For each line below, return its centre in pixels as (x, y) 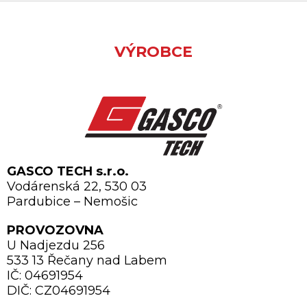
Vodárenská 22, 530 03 (77, 186)
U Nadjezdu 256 (56, 245)
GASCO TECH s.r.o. (68, 171)
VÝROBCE (153, 51)
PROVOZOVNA (55, 230)
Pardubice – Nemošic (72, 201)
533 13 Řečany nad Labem (87, 260)
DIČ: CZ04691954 (59, 290)
